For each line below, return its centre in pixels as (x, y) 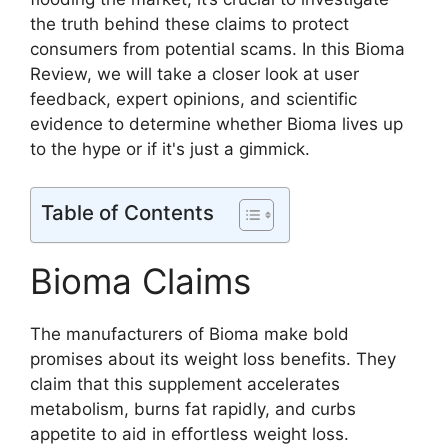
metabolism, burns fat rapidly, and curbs (193, 409)
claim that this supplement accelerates (185, 384)
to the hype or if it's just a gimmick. (170, 148)
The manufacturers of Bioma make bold (189, 334)
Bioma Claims (140, 281)
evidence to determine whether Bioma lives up (216, 123)
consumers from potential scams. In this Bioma (217, 48)
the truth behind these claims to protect (189, 23)
